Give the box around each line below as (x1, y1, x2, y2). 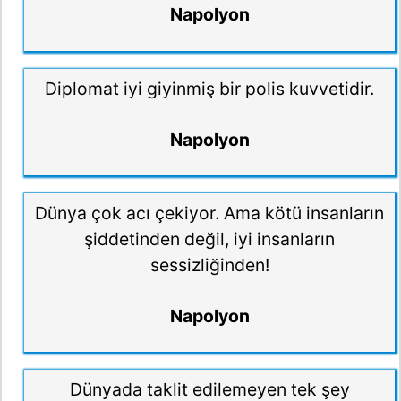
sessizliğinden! (149, 254, 269, 277)
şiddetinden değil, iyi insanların (84, 228, 335, 251)
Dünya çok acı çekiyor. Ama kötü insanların (35, 202, 384, 225)
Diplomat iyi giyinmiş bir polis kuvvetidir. (45, 78, 374, 100)
